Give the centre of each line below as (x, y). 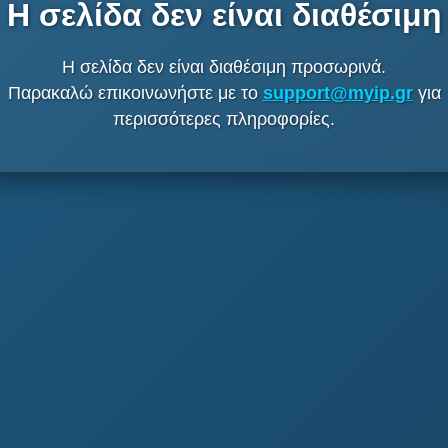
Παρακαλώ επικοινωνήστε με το (134, 92)
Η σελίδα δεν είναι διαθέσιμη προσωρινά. (224, 66)
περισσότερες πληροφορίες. (224, 118)
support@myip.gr (338, 92)
